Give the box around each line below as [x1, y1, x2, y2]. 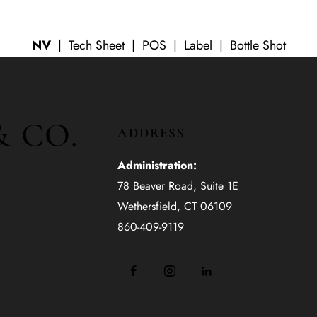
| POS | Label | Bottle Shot [127, 36, 286, 55]
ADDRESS [117, 125, 186, 142]
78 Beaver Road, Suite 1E [117, 178, 238, 195]
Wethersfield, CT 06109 [117, 198, 232, 215]
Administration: [117, 157, 197, 174]
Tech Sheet [68, 36, 128, 55]
